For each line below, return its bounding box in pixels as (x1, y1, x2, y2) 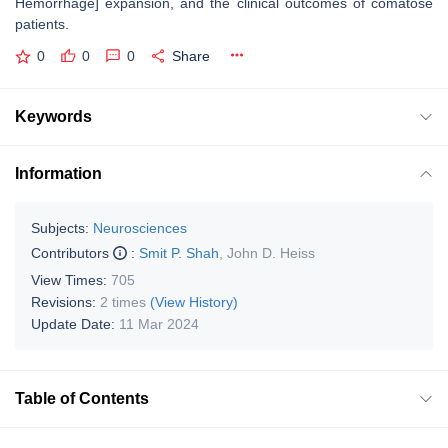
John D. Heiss (227, 244, 315, 261)
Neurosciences (93, 219, 187, 236)
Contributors (31, 244, 113, 261)
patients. (15, 16, 69, 32)
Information (15, 164, 102, 182)
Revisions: (31, 293, 100, 310)
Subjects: (31, 219, 89, 236)
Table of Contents (15, 389, 149, 407)
